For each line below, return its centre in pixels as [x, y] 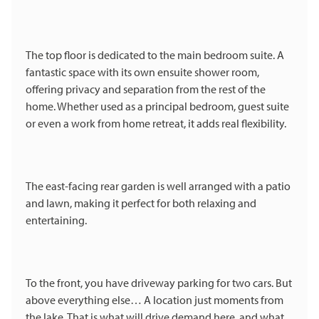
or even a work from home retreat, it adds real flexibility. [156, 124]
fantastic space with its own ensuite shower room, [142, 72]
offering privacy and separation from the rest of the [146, 89]
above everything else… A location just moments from [155, 300]
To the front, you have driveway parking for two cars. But [159, 283]
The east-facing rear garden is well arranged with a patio [158, 186]
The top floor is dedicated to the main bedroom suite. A [155, 55]
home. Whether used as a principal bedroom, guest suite [157, 106]
